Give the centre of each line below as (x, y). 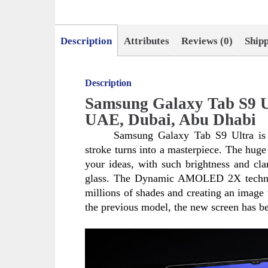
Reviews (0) (207, 41)
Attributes (147, 41)
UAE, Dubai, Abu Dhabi (171, 120)
